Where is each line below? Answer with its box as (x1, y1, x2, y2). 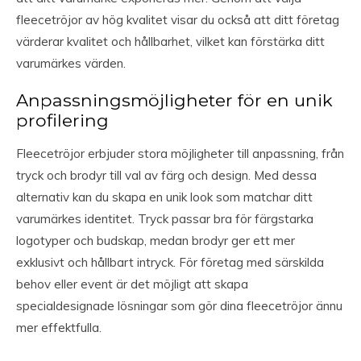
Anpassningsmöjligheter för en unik (16, 89, 333, 111)
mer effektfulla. (16, 320, 102, 336)
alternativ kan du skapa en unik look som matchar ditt (16, 189, 313, 205)
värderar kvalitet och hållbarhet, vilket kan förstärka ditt (16, 34, 325, 50)
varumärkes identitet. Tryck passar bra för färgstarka (16, 211, 313, 227)
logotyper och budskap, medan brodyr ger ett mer (16, 233, 295, 249)
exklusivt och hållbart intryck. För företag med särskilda (16, 255, 324, 271)
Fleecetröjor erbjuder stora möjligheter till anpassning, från (16, 146, 344, 162)
